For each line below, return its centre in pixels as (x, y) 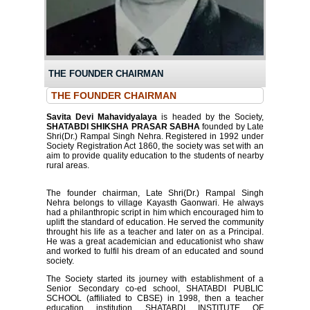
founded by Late (232, 126)
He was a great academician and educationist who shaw (155, 241)
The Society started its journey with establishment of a (155, 279)
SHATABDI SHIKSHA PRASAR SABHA (123, 126)
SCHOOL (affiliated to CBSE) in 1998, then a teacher (155, 298)
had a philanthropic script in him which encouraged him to (155, 212)
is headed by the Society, (210, 117)
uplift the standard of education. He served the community (155, 222)
